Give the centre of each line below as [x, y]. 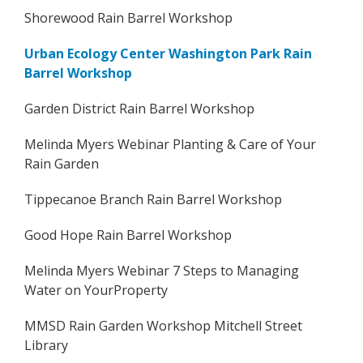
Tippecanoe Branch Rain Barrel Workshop [153, 199]
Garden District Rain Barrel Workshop [139, 109]
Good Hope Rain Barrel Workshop [128, 235]
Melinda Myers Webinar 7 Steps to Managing [162, 271]
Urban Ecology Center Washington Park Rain [168, 53]
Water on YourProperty [96, 290]
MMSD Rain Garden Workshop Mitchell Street [163, 326]
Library [46, 345]
